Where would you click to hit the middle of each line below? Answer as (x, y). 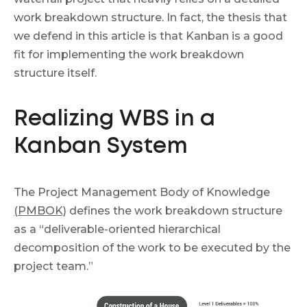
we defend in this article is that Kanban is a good (148, 36)
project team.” (53, 266)
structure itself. (55, 73)
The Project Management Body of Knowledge (142, 192)
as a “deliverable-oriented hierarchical (117, 229)
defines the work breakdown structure (174, 210)
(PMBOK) (40, 210)
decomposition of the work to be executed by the (152, 247)
